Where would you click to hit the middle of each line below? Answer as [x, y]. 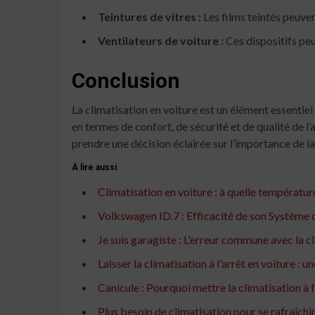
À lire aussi [94, 167]
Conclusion [126, 80]
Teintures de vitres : [149, 16]
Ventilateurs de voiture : [161, 40]
